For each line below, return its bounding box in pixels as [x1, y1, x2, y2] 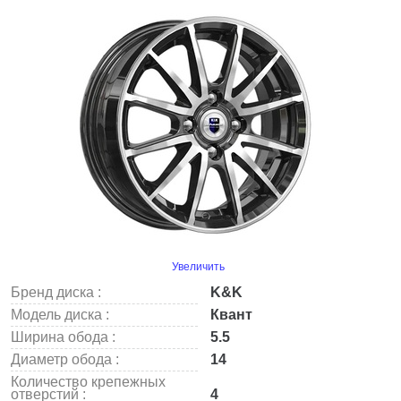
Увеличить [171, 260, 225, 273]
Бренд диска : [11, 285, 101, 300]
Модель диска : [11, 307, 109, 322]
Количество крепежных [11, 374, 166, 389]
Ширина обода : [11, 329, 115, 345]
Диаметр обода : [11, 352, 119, 367]
